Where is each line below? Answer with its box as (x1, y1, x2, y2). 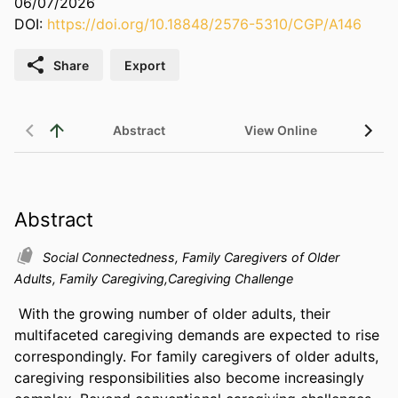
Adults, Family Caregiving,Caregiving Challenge (14, 270, 293, 286)
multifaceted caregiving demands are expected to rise (14, 325, 379, 344)
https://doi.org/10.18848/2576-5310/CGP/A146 (47, 15, 362, 34)
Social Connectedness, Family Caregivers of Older (43, 249, 339, 265)
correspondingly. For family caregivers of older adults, (14, 346, 378, 365)
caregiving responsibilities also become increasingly (14, 368, 364, 386)
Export (124, 57, 165, 73)
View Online (244, 123, 317, 139)
